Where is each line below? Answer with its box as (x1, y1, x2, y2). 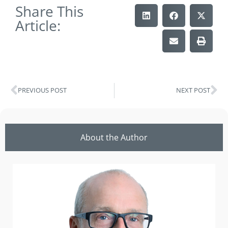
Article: (15, 15, 61, 35)
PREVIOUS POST (18, 85, 67, 95)
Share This (15, 1, 83, 21)
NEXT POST (176, 85, 210, 95)
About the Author (80, 131, 148, 143)
